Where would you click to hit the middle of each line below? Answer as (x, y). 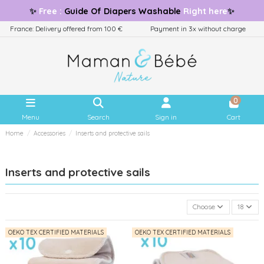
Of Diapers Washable (136, 11)
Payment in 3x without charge (198, 29)
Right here (204, 11)
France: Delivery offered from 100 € (66, 29)
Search (98, 117)
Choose (204, 207)
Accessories (50, 134)
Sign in (166, 117)
